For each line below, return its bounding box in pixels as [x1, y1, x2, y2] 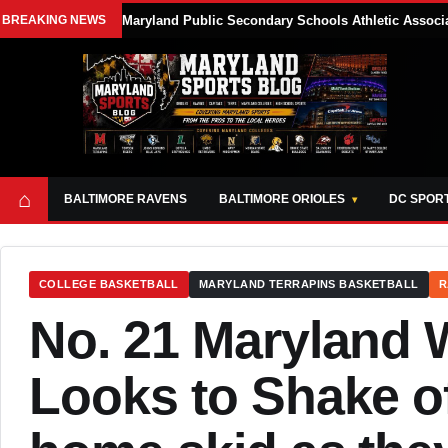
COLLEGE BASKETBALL [39, 278, 179, 290]
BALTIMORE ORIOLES [219, 191, 345, 206]
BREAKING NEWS [2, 13, 106, 27]
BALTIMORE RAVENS [64, 191, 187, 206]
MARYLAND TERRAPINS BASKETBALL [198, 278, 419, 290]
